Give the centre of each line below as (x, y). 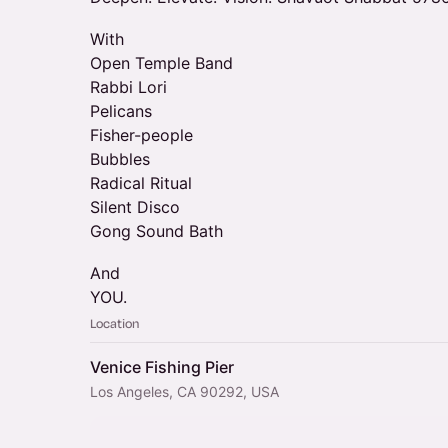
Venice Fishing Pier (162, 367)
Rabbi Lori (128, 87)
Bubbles (120, 159)
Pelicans (121, 111)
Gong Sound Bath (156, 231)
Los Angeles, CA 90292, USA (184, 391)
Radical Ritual (141, 183)
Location (114, 323)
